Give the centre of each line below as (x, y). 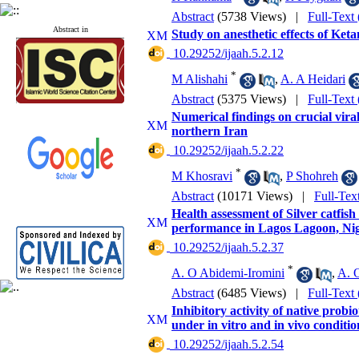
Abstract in (70, 29)
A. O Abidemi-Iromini (228, 273)
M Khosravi (202, 176)
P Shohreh (312, 176)
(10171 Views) (255, 196)
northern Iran (210, 131)
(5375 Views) (252, 99)
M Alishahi (200, 79)
